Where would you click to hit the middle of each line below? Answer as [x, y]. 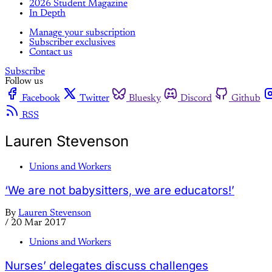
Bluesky [145, 98]
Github [246, 98]
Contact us [51, 52]
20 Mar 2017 [39, 223]
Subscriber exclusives [72, 42]
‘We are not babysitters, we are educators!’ [120, 190]
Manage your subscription [82, 33]
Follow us [24, 81]
